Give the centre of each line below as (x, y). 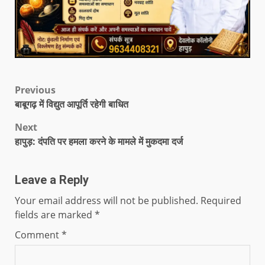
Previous (35, 90)
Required (221, 201)
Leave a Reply (52, 180)
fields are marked (55, 215)
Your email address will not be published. (106, 201)
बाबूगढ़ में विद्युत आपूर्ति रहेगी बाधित (72, 104)
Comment (38, 235)
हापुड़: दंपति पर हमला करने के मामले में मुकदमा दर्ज (99, 142)
